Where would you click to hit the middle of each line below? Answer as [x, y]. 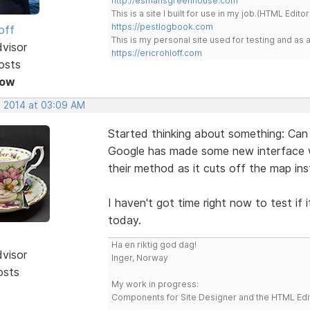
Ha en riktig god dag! [154, 244]
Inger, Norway [139, 257]
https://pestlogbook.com [162, 26]
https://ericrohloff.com [156, 53]
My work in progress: [155, 284]
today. [124, 220]
